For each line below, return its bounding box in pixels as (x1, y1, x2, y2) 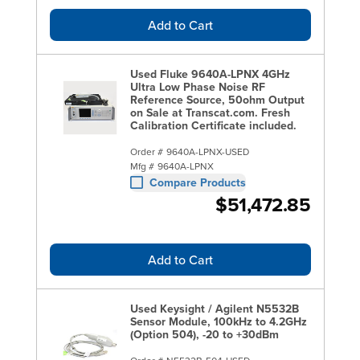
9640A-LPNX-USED (166, 144, 249, 158)
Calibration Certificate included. (129, 117, 297, 133)
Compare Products (149, 174, 246, 190)
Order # (129, 144, 163, 158)
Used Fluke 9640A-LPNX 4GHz (129, 65, 290, 82)
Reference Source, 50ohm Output (129, 91, 305, 108)
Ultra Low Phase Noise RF (129, 78, 265, 95)
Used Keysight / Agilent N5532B (129, 300, 299, 317)
